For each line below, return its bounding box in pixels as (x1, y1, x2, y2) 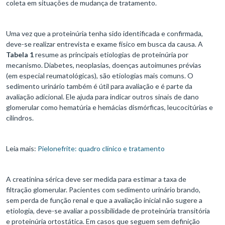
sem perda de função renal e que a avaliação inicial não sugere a (6, 196, 202, 205)
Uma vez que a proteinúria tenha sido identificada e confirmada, (6, 29, 203, 38)
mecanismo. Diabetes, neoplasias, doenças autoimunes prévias (6, 61, 201, 70)
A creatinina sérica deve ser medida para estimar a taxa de (6, 175, 186, 184)
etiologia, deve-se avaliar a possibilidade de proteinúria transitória (6, 206, 210, 215)
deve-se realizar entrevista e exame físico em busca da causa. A (6, 40, 203, 49)
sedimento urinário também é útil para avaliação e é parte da (6, 82, 192, 91)
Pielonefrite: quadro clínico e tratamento (38, 144, 166, 153)
